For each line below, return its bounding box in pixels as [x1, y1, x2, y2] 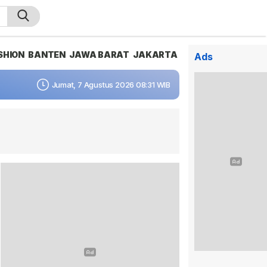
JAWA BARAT [69, 49, 130, 60]
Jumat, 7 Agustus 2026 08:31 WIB [51, 79, 170, 89]
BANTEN [28, 49, 66, 60]
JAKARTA [133, 49, 178, 60]
